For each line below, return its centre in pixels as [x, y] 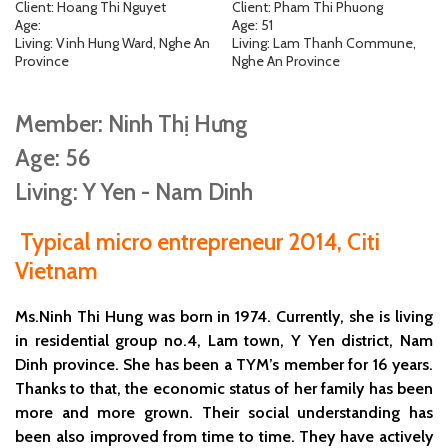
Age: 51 [252, 24]
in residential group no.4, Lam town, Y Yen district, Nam [224, 340]
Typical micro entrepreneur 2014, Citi [197, 241]
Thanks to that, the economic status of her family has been [224, 388]
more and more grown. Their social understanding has [224, 412]
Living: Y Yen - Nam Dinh [134, 192]
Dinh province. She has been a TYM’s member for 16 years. [224, 364]
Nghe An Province [285, 60]
